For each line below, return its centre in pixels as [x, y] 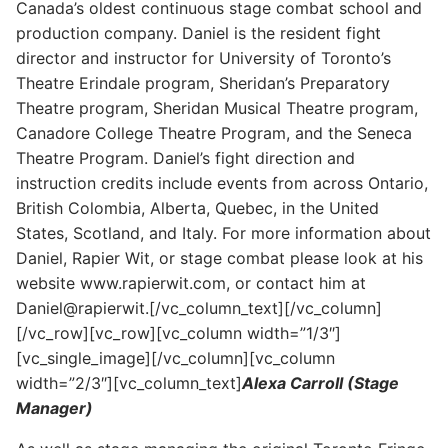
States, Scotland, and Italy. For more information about [223, 232]
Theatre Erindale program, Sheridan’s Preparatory [203, 82]
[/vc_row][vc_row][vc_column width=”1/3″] [178, 332]
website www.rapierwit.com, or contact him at [191, 282]
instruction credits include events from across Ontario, [222, 182]
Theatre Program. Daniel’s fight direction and [185, 157]
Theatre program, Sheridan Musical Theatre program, [217, 107]
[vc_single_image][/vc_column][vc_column [175, 357]
